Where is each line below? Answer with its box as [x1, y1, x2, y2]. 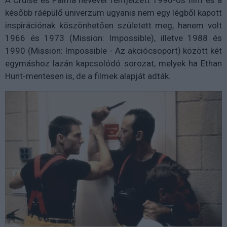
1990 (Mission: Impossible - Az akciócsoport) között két [5, 46, 222, 56]
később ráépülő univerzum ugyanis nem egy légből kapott [5, 8, 222, 18]
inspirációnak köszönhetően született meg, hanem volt [5, 20, 222, 31]
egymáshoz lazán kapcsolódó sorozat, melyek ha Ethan [5, 58, 222, 69]
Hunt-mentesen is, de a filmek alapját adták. [5, 71, 171, 82]
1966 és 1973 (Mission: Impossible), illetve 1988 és [5, 33, 222, 44]
